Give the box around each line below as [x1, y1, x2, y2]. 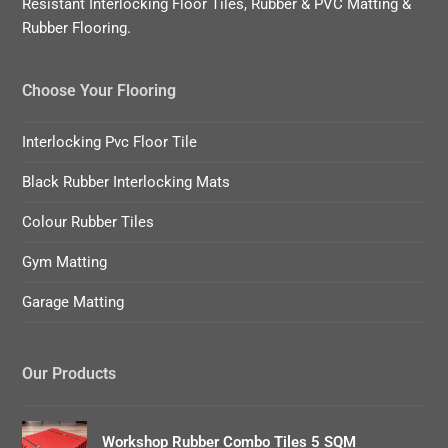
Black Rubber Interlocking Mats [22, 173, 231, 192]
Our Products [22, 363, 117, 383]
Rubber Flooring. [22, 18, 132, 37]
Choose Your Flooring [22, 80, 177, 100]
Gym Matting [22, 253, 108, 272]
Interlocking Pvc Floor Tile [22, 133, 198, 152]
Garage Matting [22, 293, 125, 312]
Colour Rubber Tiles [22, 213, 155, 232]
